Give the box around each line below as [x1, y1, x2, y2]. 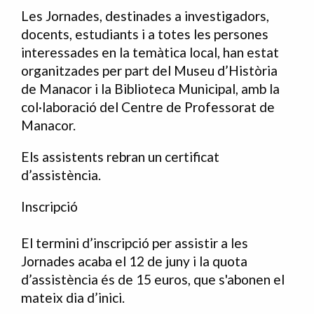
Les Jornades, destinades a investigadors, [21, 7, 269, 24]
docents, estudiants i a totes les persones [21, 25, 268, 42]
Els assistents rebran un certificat [21, 148, 219, 165]
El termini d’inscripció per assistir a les [21, 235, 248, 252]
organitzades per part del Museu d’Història [21, 62, 278, 78]
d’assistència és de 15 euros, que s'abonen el [21, 271, 285, 288]
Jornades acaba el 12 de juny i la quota [21, 253, 247, 270]
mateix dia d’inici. [21, 289, 125, 306]
